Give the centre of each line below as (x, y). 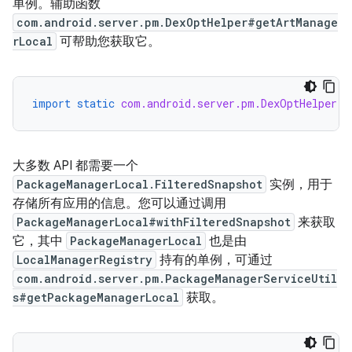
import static (73, 103)
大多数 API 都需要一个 (75, 166)
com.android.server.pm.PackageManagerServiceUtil (177, 279)
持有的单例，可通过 (214, 260)
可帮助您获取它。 (108, 42)
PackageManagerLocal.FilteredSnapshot (139, 184)
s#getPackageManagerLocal (96, 297)
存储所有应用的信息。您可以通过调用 (119, 203)
